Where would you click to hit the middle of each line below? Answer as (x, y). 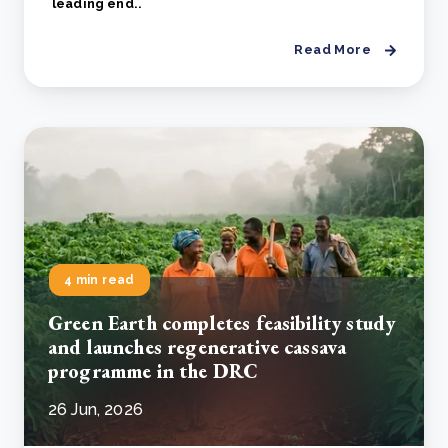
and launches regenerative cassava (197, 347)
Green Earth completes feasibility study (222, 323)
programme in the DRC (153, 371)
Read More (332, 50)
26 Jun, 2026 (95, 410)
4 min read (99, 280)
